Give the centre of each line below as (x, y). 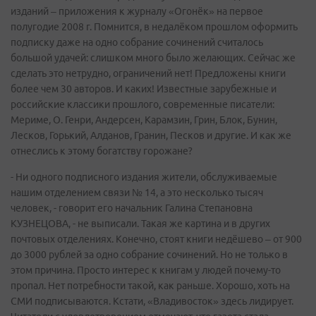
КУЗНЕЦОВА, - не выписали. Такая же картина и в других (140, 224)
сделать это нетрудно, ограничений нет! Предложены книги (148, 73)
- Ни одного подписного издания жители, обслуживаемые (144, 177)
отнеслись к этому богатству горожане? (102, 151)
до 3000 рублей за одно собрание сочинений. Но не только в (149, 255)
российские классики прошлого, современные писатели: (142, 104)
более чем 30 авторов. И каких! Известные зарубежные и (144, 89)
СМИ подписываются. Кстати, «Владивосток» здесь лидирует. (152, 301)
